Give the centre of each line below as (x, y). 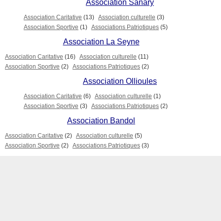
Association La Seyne (101, 41)
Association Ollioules (120, 81)
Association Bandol (101, 120)
